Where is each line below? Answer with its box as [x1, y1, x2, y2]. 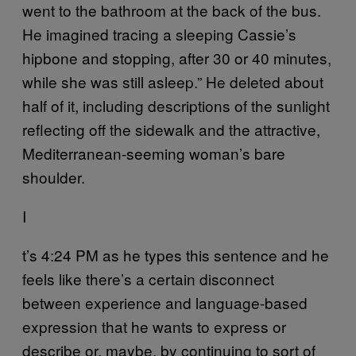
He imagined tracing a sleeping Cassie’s [22, 22, 296, 44]
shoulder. [22, 165, 85, 188]
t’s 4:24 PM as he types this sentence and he [22, 243, 329, 265]
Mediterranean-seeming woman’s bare [22, 141, 285, 164]
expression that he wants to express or [22, 315, 286, 337]
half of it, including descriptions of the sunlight [22, 94, 330, 116]
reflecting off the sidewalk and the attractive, [22, 118, 320, 140]
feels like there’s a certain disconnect [22, 267, 274, 289]
